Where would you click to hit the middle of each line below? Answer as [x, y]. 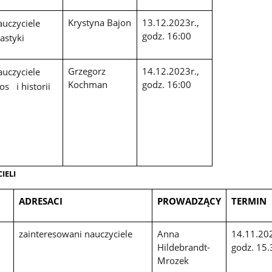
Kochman [87, 85]
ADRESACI [40, 201]
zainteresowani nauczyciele [75, 233]
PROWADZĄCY [189, 201]
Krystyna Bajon [99, 23]
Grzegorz [87, 71]
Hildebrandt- [183, 247]
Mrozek [173, 260]
